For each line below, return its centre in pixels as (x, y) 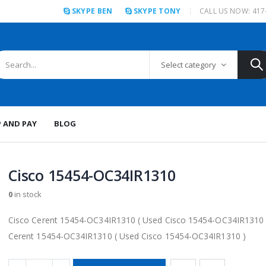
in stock (27, 194)
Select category (189, 64)
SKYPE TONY (157, 11)
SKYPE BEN (92, 11)
